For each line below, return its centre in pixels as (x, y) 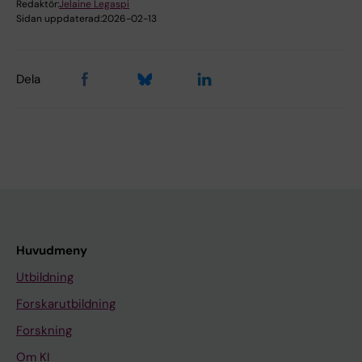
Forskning (44, 330)
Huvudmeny (52, 250)
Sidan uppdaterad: (59, 18)
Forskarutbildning (66, 303)
